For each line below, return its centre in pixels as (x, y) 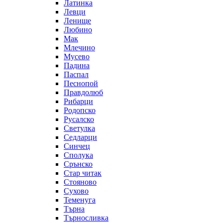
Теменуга (80, 200)
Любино (78, 29)
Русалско (79, 119)
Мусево (77, 56)
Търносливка (86, 218)
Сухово (76, 191)
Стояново (80, 182)
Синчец (77, 146)
